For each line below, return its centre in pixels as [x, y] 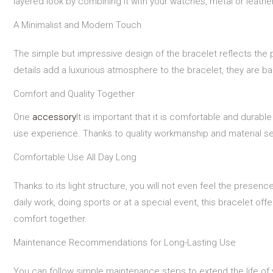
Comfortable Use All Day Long [75, 157]
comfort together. [50, 218]
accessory [54, 117]
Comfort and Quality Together [74, 94]
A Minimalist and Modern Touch [77, 25]
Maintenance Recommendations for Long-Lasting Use [125, 242]
